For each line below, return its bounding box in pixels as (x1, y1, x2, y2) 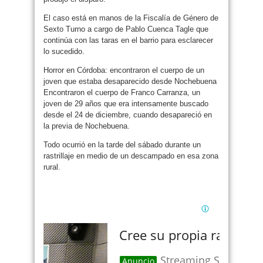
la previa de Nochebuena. (43, 122, 130, 130)
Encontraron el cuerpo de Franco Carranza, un (43, 88, 200, 97)
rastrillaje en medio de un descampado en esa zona (43, 151, 218, 160)
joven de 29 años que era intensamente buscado (43, 99, 208, 108)
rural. (43, 163, 60, 171)
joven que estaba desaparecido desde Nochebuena (43, 77, 217, 86)
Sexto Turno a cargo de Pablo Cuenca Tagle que (43, 25, 208, 33)
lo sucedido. (43, 47, 85, 56)
